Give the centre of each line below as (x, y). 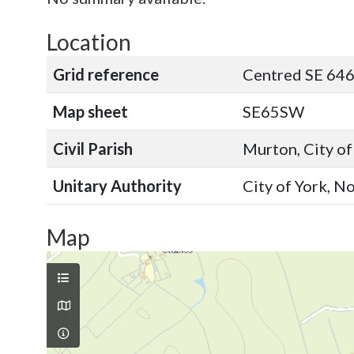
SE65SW (273, 111)
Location (89, 42)
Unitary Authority (117, 186)
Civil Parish (93, 149)
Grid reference (106, 74)
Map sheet (90, 111)
